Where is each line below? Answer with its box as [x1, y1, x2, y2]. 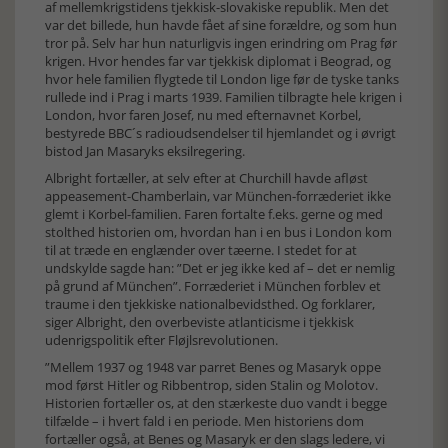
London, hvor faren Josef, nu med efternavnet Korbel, [45, 106, 361, 124]
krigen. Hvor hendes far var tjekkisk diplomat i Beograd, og [45, 52, 391, 70]
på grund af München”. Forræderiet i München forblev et [45, 277, 381, 295]
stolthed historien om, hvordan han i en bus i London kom [45, 223, 392, 241]
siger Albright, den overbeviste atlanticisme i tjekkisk [45, 313, 354, 331]
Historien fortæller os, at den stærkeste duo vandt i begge [45, 394, 387, 412]
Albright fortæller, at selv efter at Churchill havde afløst [45, 169, 368, 187]
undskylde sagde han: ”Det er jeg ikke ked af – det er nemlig [45, 259, 395, 277]
